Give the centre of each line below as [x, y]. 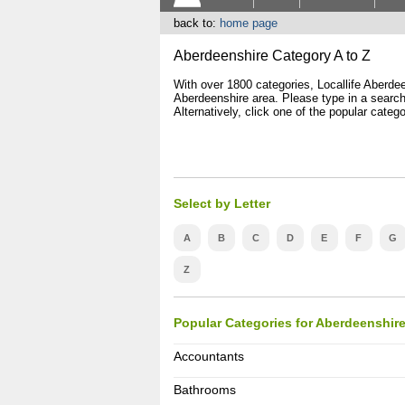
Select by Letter [221, 203]
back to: [196, 23]
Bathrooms [204, 390]
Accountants [208, 356]
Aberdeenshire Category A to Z [272, 56]
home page [248, 23]
